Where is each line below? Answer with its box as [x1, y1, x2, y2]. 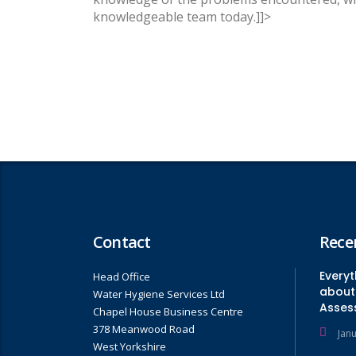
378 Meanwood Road [93, 322, 195, 336]
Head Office [93, 269, 150, 284]
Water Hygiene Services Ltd [93, 287, 225, 301]
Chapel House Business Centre [93, 304, 243, 319]
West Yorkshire [93, 339, 166, 354]
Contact [93, 231, 151, 253]
